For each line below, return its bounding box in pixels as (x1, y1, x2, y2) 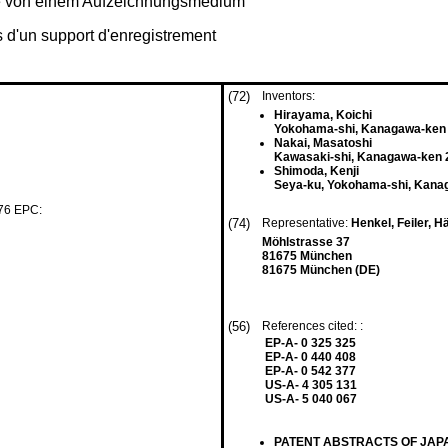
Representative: (262, 216, 351, 230)
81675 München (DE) (262, 263, 380, 277)
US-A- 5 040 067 (265, 392, 357, 406)
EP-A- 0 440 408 (265, 350, 356, 364)
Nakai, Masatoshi (274, 136, 372, 150)
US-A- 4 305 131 (265, 378, 357, 392)
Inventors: (262, 89, 315, 103)
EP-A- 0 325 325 (265, 336, 356, 350)
